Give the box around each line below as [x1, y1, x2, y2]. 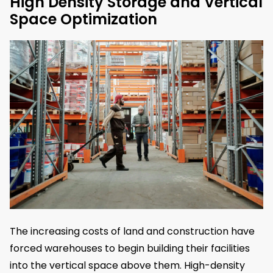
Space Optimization [10, 9, 157, 29]
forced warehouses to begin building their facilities [10, 241, 250, 256]
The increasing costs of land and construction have [10, 224, 255, 239]
